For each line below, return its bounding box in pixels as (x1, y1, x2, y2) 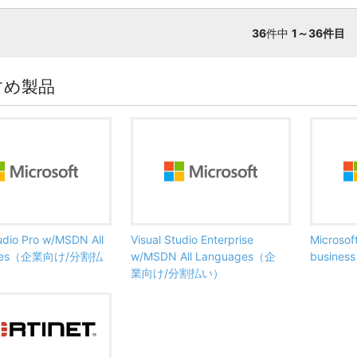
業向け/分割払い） (131, 265, 224, 280)
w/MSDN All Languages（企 (131, 249, 276, 263)
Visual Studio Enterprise (131, 232, 253, 246)
